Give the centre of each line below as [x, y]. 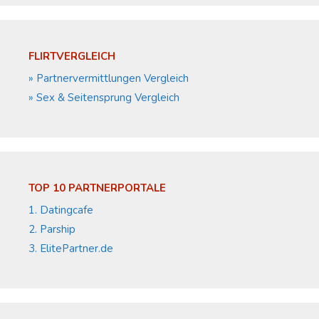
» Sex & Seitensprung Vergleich [104, 98]
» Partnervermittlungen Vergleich [109, 79]
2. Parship [52, 230]
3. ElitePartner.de [71, 249]
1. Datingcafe [61, 210]
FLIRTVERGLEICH [72, 57]
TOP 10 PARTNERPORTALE [97, 188]
